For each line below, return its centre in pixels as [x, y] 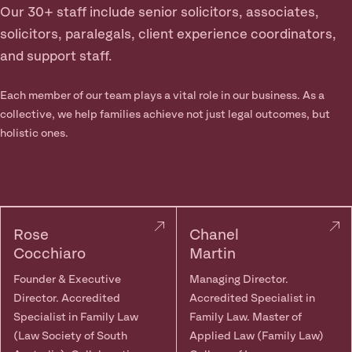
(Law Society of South [70, 336]
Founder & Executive [67, 280]
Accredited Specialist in [252, 299]
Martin [212, 254]
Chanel [214, 235]
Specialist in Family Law [76, 317]
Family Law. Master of [245, 317]
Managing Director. [238, 280]
